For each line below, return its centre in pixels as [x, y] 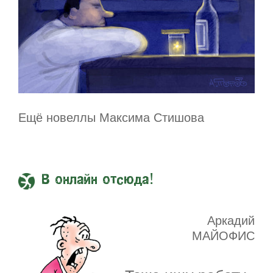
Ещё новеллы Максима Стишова [111, 117]
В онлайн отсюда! [98, 180]
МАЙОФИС [223, 236]
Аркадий [231, 220]
